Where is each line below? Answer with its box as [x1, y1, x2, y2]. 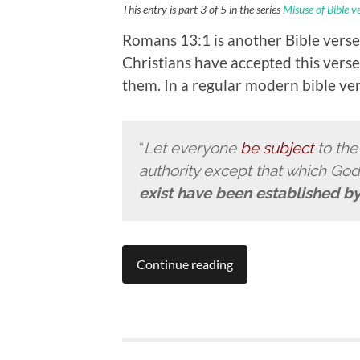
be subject [239, 139, 313, 157]
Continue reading [137, 256, 233, 272]
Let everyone [143, 139, 240, 157]
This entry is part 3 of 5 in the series [122, 2, 283, 16]
